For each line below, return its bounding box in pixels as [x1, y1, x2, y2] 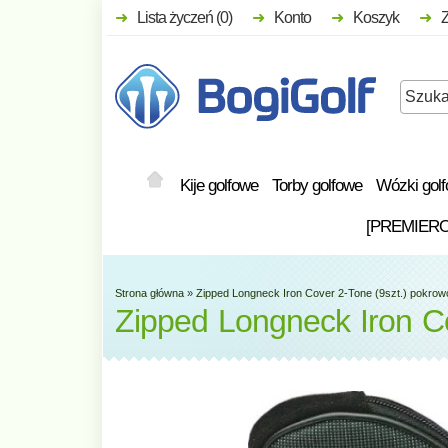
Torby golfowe [272, 175, 362, 195]
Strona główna [115, 286, 184, 299]
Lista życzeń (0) [137, 9, 232, 26]
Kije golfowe [180, 175, 258, 195]
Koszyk [353, 9, 399, 26]
